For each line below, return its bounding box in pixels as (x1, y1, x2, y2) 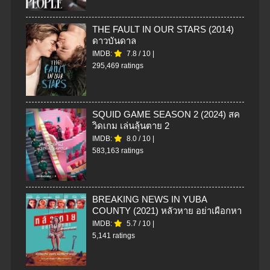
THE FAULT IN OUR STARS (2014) (92, 24, 234, 34)
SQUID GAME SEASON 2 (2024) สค (92, 108, 240, 119)
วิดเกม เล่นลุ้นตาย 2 (92, 120, 169, 131)
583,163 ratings (92, 146, 143, 155)
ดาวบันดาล (92, 35, 136, 46)
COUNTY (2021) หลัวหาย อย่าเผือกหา (92, 205, 242, 216)
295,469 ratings (92, 61, 143, 70)
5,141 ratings (92, 231, 135, 240)
